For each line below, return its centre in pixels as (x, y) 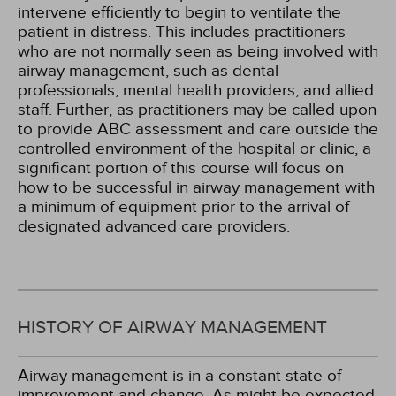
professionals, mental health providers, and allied (196, 90)
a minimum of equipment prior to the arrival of (183, 207)
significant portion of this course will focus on (181, 168)
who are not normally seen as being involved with (198, 51)
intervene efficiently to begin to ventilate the (179, 12)
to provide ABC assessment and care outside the (198, 129)
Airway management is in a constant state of (179, 376)
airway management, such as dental (148, 71)
